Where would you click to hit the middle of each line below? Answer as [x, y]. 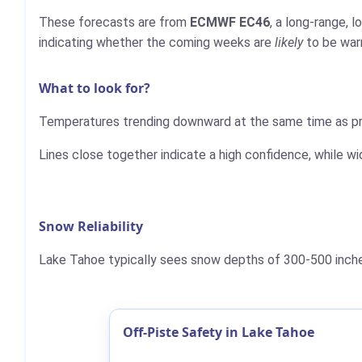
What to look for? [95, 88]
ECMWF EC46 [230, 22]
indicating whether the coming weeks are [157, 42]
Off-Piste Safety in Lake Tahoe [219, 332]
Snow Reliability [91, 226]
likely [289, 42]
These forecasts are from [114, 22]
